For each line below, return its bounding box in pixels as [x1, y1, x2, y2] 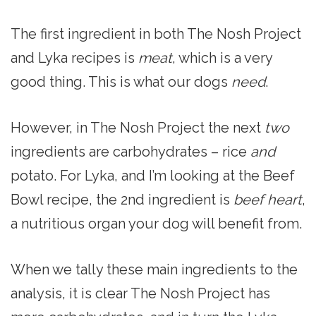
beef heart [233, 190, 302, 208]
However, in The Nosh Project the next [11, 119, 265, 136]
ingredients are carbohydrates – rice [11, 142, 250, 160]
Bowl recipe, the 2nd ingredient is [11, 190, 233, 208]
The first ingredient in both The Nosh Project [11, 25, 301, 42]
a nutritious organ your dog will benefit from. [11, 214, 302, 232]
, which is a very [172, 49, 272, 66]
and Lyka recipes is [11, 49, 138, 66]
